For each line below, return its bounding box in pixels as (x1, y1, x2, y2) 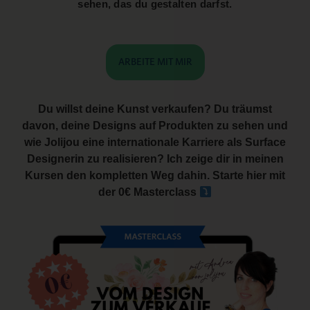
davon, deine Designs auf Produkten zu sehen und (22, 120, 288, 132)
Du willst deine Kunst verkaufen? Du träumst (38, 103, 272, 116)
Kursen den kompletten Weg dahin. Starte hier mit (25, 170, 285, 182)
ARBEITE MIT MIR (118, 57, 192, 68)
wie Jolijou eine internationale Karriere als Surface (24, 136, 286, 149)
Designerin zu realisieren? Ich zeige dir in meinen (26, 153, 284, 165)
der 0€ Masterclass (98, 186, 199, 199)
